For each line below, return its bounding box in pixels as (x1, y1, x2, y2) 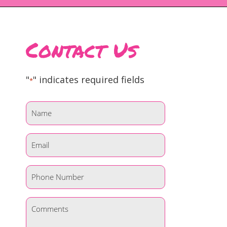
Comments (25, 198, 70, 209)
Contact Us (26, 35, 137, 64)
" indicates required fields (33, 73, 144, 86)
